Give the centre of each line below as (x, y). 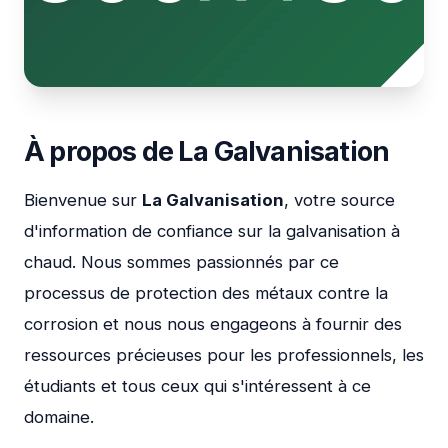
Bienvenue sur (83, 200)
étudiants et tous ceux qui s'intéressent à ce (197, 386)
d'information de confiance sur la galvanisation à (212, 231)
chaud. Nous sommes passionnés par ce (181, 262)
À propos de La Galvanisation (207, 152)
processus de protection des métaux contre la (206, 293)
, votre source (339, 200)
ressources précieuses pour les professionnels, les (224, 355)
